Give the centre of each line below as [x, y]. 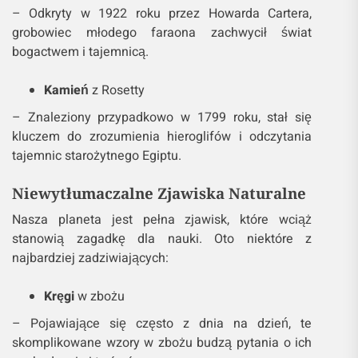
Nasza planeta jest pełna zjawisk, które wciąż [162, 220]
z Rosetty [117, 91]
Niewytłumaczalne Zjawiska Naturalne [159, 193]
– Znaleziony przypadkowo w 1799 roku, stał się [162, 118]
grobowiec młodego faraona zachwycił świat [162, 33]
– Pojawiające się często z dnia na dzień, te [162, 324]
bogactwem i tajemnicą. [80, 52]
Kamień [66, 91]
